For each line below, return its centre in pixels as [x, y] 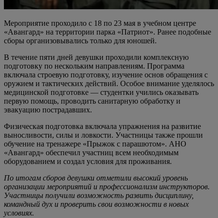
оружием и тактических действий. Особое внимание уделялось [109, 83]
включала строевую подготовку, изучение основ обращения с [106, 74]
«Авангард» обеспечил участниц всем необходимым [91, 152]
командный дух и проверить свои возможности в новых [96, 204]
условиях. [19, 213]
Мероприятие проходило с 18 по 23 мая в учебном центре [100, 23]
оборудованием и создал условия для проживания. [88, 161]
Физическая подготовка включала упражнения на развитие [102, 126]
